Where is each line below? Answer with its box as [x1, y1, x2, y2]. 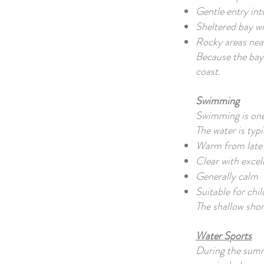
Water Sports [196, 228, 252, 243]
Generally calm [196, 169, 258, 184]
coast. [196, 64, 220, 79]
